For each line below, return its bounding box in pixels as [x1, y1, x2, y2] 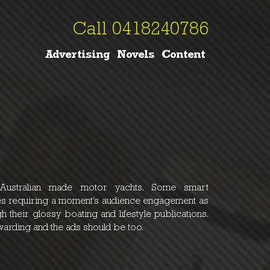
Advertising [45, 50, 110, 61]
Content [162, 50, 205, 61]
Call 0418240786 [72, 22, 209, 40]
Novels [117, 50, 154, 61]
